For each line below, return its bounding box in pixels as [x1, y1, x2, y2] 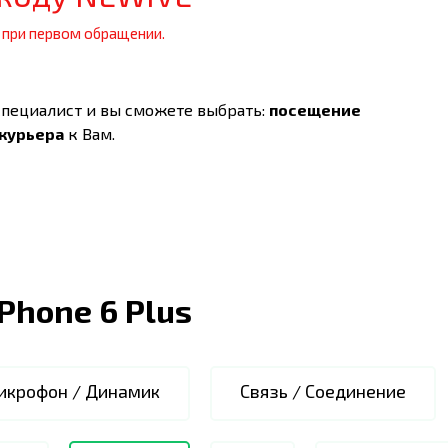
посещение [269, 99, 361, 119]
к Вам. [64, 123, 115, 143]
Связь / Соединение [240, 380, 406, 402]
